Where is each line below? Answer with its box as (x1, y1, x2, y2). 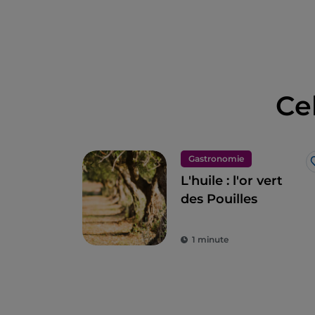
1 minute (192, 234, 229, 245)
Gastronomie (188, 153, 244, 165)
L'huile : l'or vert (181, 173, 283, 189)
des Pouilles (181, 191, 257, 207)
